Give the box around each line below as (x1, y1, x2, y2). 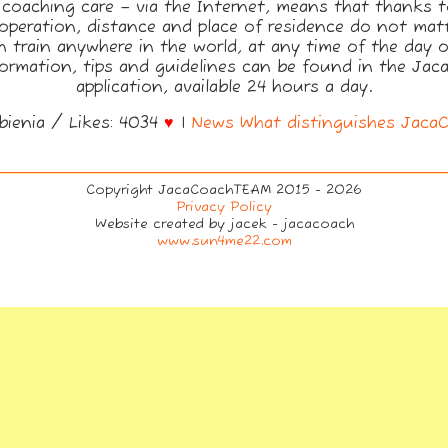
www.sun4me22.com (156, 232, 292, 250)
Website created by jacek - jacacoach (94, 215, 354, 233)
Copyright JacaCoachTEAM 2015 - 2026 (86, 181, 362, 199)
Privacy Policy (176, 198, 272, 216)
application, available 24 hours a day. (76, 77, 372, 98)
